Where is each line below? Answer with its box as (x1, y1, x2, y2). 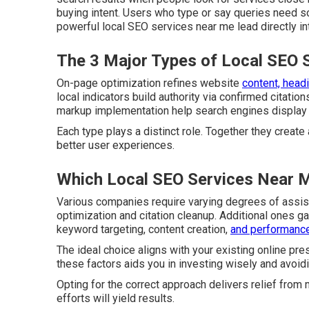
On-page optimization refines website (57, 77, 242, 90)
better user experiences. (57, 139, 175, 152)
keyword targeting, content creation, (57, 223, 230, 236)
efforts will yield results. (57, 292, 175, 305)
